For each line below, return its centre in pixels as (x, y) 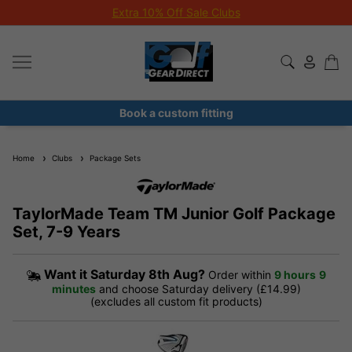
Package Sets (113, 158)
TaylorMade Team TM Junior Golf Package (174, 214)
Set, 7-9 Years (66, 232)
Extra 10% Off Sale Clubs (176, 12)
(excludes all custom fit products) (176, 302)
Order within (239, 275)
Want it (67, 274)
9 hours (295, 275)
